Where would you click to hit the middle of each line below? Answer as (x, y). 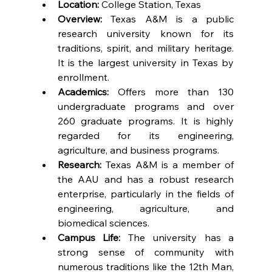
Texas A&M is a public (168, 19)
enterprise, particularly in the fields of (146, 193)
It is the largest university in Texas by (146, 62)
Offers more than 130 (171, 91)
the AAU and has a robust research (146, 179)
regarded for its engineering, (146, 135)
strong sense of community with (146, 252)
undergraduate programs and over (146, 106)
